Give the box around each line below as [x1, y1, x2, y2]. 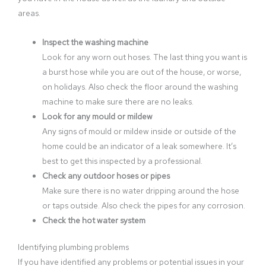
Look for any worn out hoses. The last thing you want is [42, 51, 248, 62]
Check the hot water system [42, 214, 146, 226]
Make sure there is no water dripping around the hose [42, 185, 240, 196]
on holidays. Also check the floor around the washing [42, 81, 239, 92]
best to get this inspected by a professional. [42, 155, 203, 166]
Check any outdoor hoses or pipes [42, 170, 170, 181]
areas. [18, 7, 40, 18]
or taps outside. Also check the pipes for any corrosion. [42, 199, 246, 211]
